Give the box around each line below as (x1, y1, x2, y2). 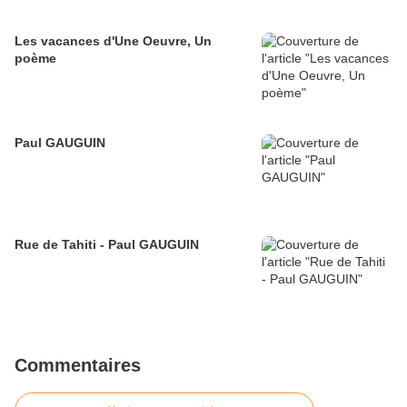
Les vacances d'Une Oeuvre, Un (15, 34, 212, 49)
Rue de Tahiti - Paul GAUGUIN (15, 237, 199, 253)
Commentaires (15, 355, 141, 376)
